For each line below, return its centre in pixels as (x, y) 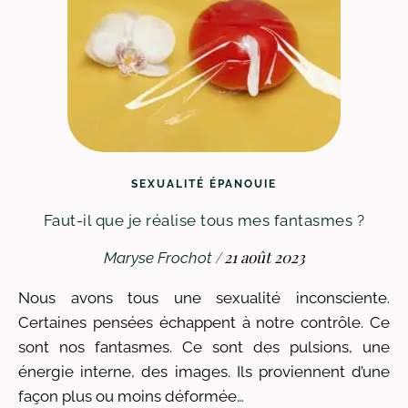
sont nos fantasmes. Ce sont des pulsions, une (204, 347)
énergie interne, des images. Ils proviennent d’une (204, 372)
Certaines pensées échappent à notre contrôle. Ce (204, 322)
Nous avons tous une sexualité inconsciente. (24, 298)
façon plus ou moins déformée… (131, 396)
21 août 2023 (264, 257)
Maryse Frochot (157, 258)
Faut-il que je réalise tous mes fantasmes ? (204, 220)
